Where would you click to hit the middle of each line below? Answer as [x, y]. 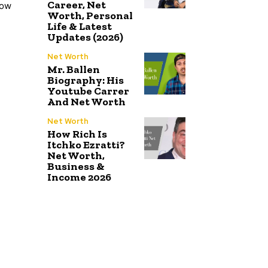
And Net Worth [86, 102]
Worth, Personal [90, 16]
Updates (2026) [85, 37]
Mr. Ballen [74, 70]
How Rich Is [77, 134]
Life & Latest [80, 27]
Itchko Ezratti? [86, 145]
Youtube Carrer [88, 91]
